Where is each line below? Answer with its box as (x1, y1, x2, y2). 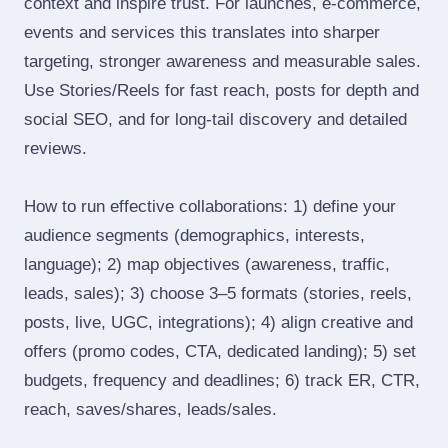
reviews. (24, 139, 87, 158)
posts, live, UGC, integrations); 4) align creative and (24, 313, 413, 332)
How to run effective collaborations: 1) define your (24, 197, 396, 216)
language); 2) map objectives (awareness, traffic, (24, 255, 390, 274)
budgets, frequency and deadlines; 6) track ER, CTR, (24, 371, 420, 390)
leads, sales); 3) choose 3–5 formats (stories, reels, (24, 284, 412, 303)
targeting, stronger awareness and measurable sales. (24, 52, 421, 71)
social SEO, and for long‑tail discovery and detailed (24, 110, 407, 129)
